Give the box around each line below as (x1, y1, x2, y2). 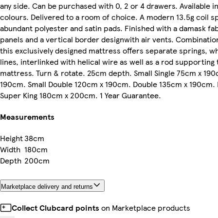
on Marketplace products (99, 202, 190, 214)
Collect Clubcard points (12, 202, 99, 214)
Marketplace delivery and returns (1, 183, 93, 191)
